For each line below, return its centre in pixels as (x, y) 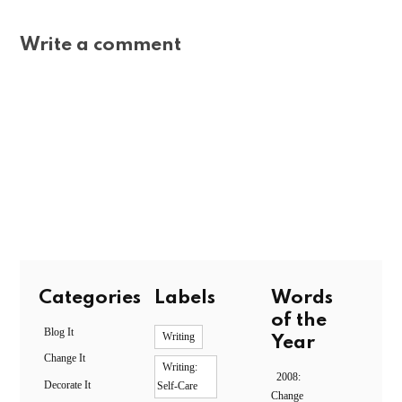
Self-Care (178, 385)
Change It (64, 358)
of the (298, 320)
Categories (89, 297)
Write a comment (101, 44)
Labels (185, 297)
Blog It (58, 332)
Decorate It (67, 385)
